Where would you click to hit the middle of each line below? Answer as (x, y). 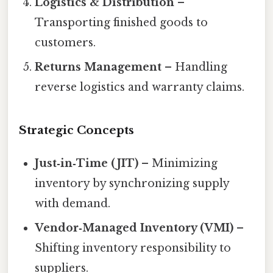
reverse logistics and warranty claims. (140, 87)
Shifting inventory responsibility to (133, 248)
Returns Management (98, 67)
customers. (66, 42)
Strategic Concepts (76, 130)
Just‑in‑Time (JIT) (87, 163)
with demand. (73, 203)
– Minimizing (178, 163)
